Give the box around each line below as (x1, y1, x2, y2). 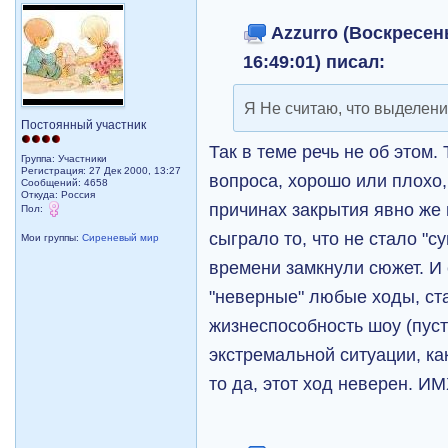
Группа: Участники (21, 153, 108, 164)
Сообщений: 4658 (21, 177, 109, 188)
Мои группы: (21, 232, 83, 243)
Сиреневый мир (82, 232, 160, 243)
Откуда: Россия (21, 189, 96, 200)
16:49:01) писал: (243, 51, 386, 72)
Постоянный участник (21, 118, 147, 132)
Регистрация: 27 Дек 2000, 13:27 (21, 165, 182, 176)
